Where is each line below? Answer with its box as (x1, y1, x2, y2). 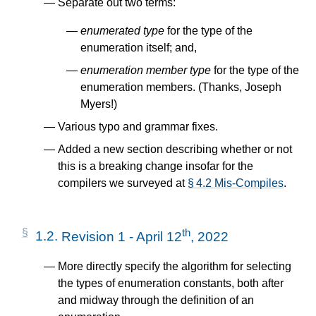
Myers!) (80, 98, 117, 111)
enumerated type (80, 25, 164, 37)
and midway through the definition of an (58, 293, 254, 306)
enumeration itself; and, (80, 42, 197, 54)
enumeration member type (80, 64, 211, 77)
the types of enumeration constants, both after (58, 276, 284, 289)
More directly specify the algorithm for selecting (58, 260, 291, 272)
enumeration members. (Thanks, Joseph (80, 81, 281, 94)
